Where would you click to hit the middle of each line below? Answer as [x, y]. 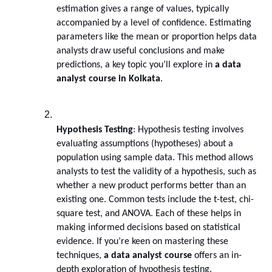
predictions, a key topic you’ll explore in [136, 65]
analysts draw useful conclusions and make [141, 51]
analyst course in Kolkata [108, 79]
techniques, [80, 256]
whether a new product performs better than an [151, 186]
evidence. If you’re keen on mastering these [142, 242]
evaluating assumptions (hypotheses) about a [145, 144]
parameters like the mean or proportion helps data [157, 37]
